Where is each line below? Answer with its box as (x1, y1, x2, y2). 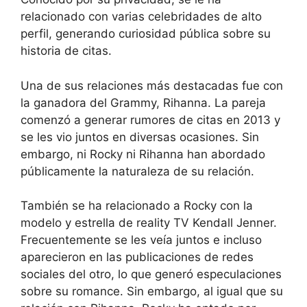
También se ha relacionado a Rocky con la (21, 199, 253, 213)
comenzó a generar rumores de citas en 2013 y (21, 112, 280, 127)
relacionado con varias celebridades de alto (21, 10, 262, 24)
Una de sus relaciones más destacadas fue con (21, 78, 283, 93)
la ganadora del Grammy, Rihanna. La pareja (21, 95, 266, 110)
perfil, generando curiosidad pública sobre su (21, 27, 271, 41)
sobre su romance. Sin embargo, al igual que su (21, 284, 283, 299)
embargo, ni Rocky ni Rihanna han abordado (21, 147, 265, 161)
